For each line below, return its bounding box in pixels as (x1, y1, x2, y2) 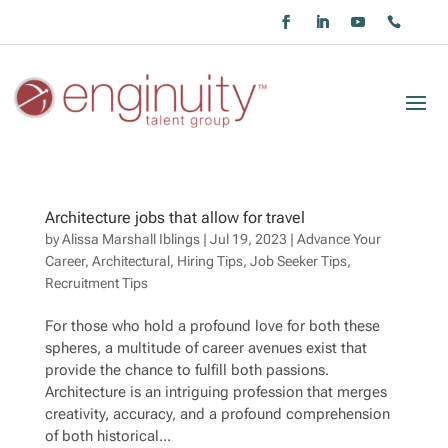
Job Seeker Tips (249, 253, 347, 270)
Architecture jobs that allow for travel (44, 208, 305, 228)
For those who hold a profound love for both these (44, 317, 380, 336)
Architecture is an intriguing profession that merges (44, 383, 387, 402)
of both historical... (44, 427, 171, 446)
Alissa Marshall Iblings (61, 231, 200, 248)
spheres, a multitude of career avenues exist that (44, 339, 367, 358)
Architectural (91, 253, 170, 270)
